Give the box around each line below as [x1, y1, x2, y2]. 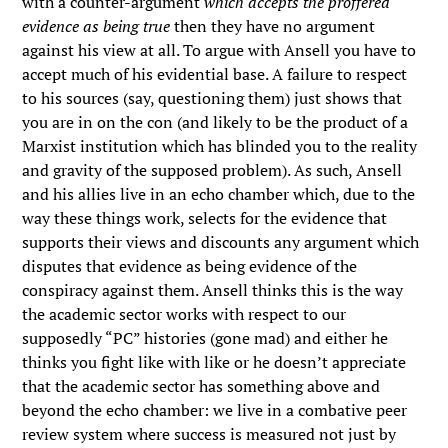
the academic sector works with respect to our [22, 303, 347, 325]
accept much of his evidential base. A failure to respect [22, 63, 408, 85]
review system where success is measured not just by [22, 423, 397, 445]
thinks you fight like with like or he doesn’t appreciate [22, 351, 407, 373]
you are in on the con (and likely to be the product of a [22, 111, 409, 133]
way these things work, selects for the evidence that [22, 207, 388, 229]
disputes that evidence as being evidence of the [22, 255, 358, 277]
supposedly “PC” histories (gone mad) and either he [22, 327, 389, 349]
